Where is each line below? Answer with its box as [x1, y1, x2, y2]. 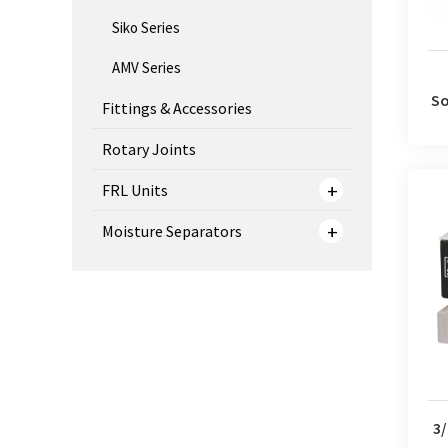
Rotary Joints [102, 139, 196, 160]
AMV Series [112, 58, 181, 78]
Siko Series [112, 18, 180, 38]
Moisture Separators [102, 221, 242, 242]
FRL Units [102, 180, 168, 201]
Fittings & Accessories [102, 98, 252, 119]
